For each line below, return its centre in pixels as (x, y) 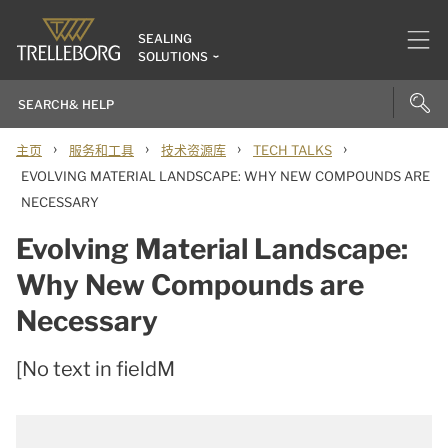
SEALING (165, 38)
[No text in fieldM (95, 369)
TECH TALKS (292, 150)
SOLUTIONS (173, 56)
